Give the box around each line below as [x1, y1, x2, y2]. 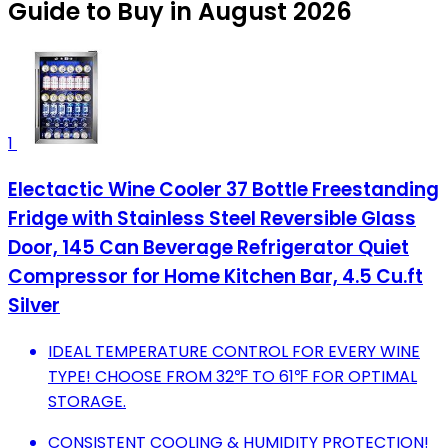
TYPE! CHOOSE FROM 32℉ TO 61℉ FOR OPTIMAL [48, 364, 417, 388]
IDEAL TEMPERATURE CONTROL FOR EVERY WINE [48, 339, 420, 363]
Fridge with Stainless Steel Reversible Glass [8, 205, 416, 233]
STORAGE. [48, 389, 126, 413]
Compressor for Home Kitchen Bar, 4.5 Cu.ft [8, 263, 423, 291]
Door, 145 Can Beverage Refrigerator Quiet [8, 234, 409, 262]
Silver [8, 292, 60, 320]
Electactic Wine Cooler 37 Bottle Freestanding [8, 176, 439, 204]
